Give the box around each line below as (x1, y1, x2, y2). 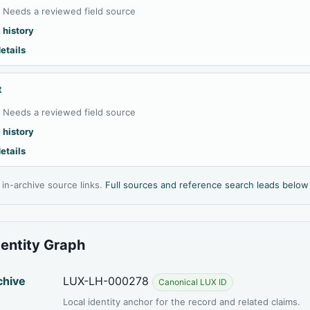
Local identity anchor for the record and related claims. (63, 295, 301, 307)
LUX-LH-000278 (63, 273, 153, 288)
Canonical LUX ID (158, 276, 228, 287)
